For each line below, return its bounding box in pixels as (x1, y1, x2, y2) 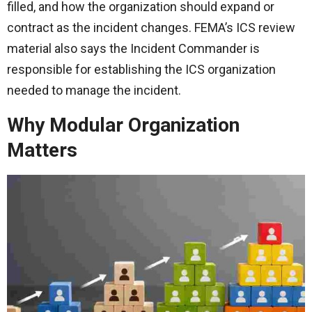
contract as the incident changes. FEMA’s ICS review (7, 20, 295, 36)
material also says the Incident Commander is (7, 41, 260, 56)
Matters (7, 139, 77, 162)
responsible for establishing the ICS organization (7, 62, 276, 77)
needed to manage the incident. (7, 83, 181, 98)
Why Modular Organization (7, 114, 240, 137)
